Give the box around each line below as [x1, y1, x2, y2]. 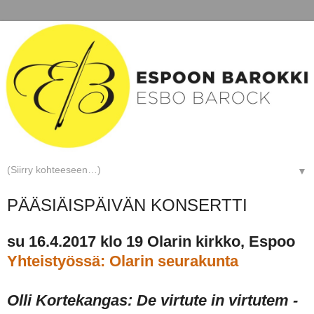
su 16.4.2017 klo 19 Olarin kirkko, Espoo [7, 232, 295, 250]
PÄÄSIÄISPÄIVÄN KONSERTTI [7, 195, 247, 214]
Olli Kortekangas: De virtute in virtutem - [7, 291, 298, 309]
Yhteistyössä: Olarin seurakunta [7, 252, 238, 270]
